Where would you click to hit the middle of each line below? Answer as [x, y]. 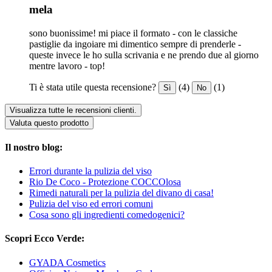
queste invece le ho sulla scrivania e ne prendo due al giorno [144, 55]
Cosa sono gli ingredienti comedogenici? [107, 215]
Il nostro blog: [34, 147]
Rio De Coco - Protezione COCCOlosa [105, 182]
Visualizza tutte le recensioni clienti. [73, 110]
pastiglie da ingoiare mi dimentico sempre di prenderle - [135, 44]
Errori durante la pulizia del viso [90, 171]
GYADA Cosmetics [67, 262]
